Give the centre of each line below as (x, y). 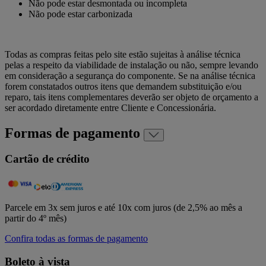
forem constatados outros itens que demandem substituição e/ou (123, 86)
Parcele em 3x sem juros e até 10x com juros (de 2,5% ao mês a (123, 208)
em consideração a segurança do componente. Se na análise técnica (130, 75)
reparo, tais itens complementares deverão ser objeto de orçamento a (132, 97)
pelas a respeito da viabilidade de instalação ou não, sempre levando (132, 65)
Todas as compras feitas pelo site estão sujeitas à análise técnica (123, 54)
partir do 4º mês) (36, 218)
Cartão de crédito (47, 159)
